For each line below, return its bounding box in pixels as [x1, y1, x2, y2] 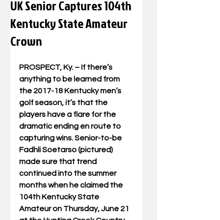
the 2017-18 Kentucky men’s [19, 87, 123, 95]
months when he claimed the [19, 181, 124, 189]
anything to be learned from [19, 75, 121, 83]
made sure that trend [19, 158, 98, 165]
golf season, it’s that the [19, 99, 109, 107]
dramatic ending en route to [19, 122, 122, 130]
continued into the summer [19, 169, 118, 177]
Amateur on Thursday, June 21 [19, 205, 131, 213]
